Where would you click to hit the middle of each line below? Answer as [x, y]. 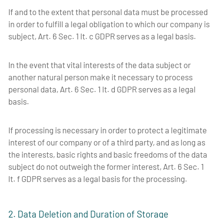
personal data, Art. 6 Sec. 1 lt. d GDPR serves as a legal [102, 89]
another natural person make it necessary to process [100, 77]
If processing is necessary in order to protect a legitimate [108, 130]
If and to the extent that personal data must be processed [108, 11]
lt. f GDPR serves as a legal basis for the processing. [99, 178]
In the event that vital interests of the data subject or [100, 64]
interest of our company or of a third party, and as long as [107, 142]
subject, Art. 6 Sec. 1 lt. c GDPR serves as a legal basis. [103, 36]
